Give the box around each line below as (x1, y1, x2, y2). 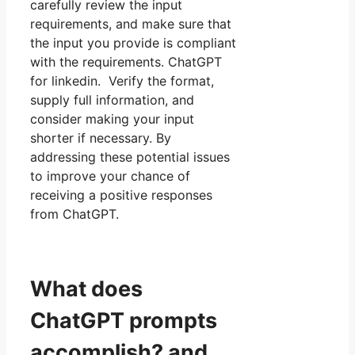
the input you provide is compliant (30, 35, 236, 52)
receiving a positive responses (30, 187, 212, 204)
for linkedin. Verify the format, (30, 73, 214, 90)
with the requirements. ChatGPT (30, 54, 222, 71)
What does (30, 275, 143, 302)
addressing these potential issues (30, 149, 230, 166)
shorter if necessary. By (30, 130, 171, 147)
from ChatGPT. (30, 206, 119, 223)
